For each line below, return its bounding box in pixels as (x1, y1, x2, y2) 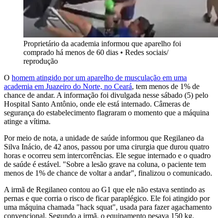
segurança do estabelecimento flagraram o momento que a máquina (4, 109, 209, 117)
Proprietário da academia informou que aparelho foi (23, 39, 181, 48)
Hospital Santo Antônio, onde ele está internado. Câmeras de (4, 100, 190, 109)
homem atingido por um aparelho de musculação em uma (12, 73, 187, 82)
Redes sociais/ (125, 48, 168, 57)
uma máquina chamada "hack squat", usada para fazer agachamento (4, 203, 212, 212)
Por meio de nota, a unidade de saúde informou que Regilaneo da (4, 134, 204, 143)
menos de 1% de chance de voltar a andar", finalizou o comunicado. (4, 169, 212, 178)
